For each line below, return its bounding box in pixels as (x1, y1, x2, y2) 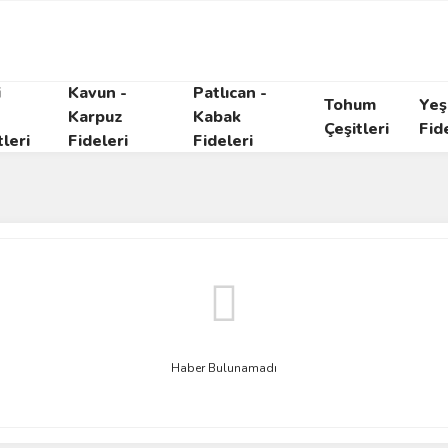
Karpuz (67, 106, 123, 128)
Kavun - (67, 82, 127, 104)
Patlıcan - (193, 82, 268, 104)
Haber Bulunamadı (171, 360, 277, 376)
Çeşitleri (324, 118, 389, 140)
